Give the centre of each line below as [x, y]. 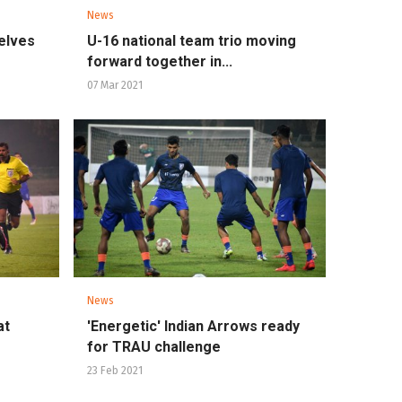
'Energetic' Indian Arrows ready [193, 326]
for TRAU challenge [153, 346]
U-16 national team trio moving [191, 41]
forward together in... [159, 62]
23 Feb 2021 [114, 370]
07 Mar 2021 [114, 86]
